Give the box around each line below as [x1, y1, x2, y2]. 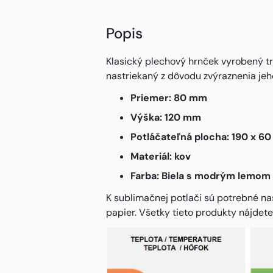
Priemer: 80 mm [130, 91, 207, 104]
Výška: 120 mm [130, 111, 201, 124]
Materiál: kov [130, 150, 191, 163]
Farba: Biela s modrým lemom [130, 169, 271, 182]
